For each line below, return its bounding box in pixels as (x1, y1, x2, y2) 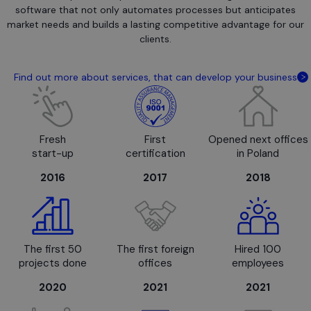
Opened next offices (208, 133, 308, 146)
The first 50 (24, 242, 83, 256)
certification (125, 146, 185, 160)
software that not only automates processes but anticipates (15, 3, 296, 16)
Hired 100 (235, 242, 282, 256)
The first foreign (116, 242, 194, 256)
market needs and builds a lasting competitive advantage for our (7, 18, 304, 31)
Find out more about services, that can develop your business (14, 71, 297, 83)
